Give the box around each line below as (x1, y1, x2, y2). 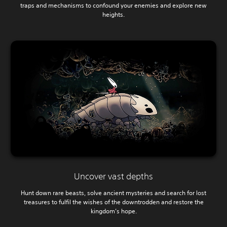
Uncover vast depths (73, 170, 154, 181)
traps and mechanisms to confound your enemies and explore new (20, 1, 207, 10)
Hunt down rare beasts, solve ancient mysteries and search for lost (21, 188, 206, 197)
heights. (102, 10, 125, 19)
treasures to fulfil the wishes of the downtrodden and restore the (23, 197, 204, 206)
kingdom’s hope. (90, 206, 137, 215)
